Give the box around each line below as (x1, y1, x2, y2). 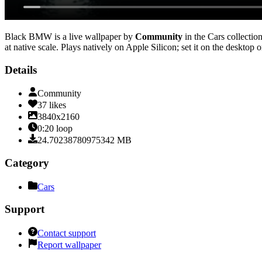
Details (5, 63, 37, 76)
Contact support (37, 228, 96, 239)
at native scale (5, 42, 56, 52)
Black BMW (5, 31, 52, 42)
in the (182, 31, 205, 42)
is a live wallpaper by (52, 31, 133, 42)
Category (5, 157, 49, 170)
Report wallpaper (37, 240, 101, 250)
